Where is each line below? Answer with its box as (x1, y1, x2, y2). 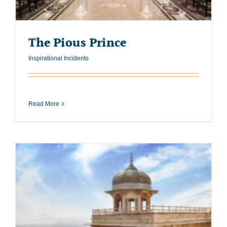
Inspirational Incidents (28, 54, 89, 62)
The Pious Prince (28, 33, 126, 53)
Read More (28, 100, 59, 107)
